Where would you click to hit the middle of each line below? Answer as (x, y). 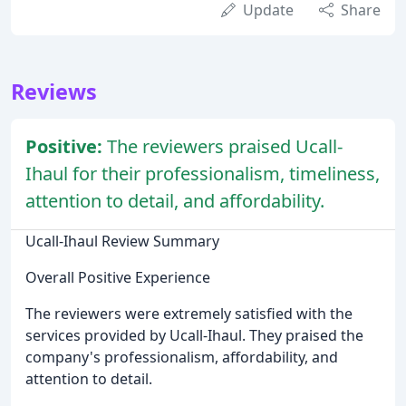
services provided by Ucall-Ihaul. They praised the (194, 336)
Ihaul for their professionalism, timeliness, (203, 174)
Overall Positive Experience (118, 278)
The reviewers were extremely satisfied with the (189, 314)
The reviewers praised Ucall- (225, 147)
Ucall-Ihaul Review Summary (122, 242)
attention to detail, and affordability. (175, 201)
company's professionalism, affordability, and (182, 358)
